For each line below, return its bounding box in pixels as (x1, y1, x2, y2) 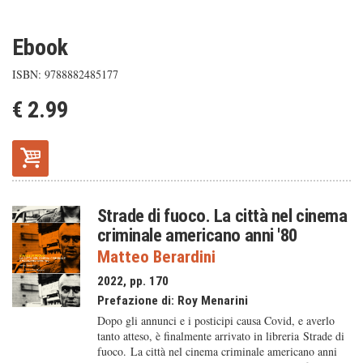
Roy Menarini (177, 293, 248, 308)
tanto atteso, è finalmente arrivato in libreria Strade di (96, 328, 344, 344)
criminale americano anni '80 (96, 224, 297, 246)
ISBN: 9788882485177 (12, 66, 118, 82)
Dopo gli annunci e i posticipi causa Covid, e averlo (96, 313, 335, 328)
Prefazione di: (96, 293, 177, 308)
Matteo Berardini (96, 247, 216, 267)
